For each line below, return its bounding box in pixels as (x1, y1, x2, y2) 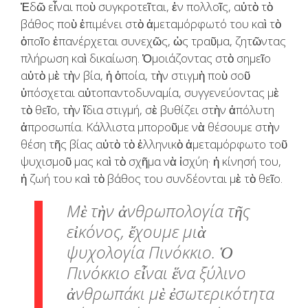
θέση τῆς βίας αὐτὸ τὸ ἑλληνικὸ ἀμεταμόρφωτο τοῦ (21, 136, 287, 153)
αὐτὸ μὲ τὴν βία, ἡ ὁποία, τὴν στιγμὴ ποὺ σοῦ (21, 67, 250, 84)
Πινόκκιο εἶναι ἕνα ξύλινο (67, 261, 246, 285)
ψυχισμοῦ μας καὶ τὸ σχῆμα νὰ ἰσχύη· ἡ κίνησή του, (21, 153, 281, 170)
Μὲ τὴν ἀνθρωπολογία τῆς (67, 199, 250, 223)
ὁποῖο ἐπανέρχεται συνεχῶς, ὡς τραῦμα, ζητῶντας (21, 33, 286, 49)
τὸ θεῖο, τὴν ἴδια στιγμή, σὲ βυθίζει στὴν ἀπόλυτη (21, 102, 274, 118)
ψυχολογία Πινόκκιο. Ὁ (67, 241, 233, 264)
